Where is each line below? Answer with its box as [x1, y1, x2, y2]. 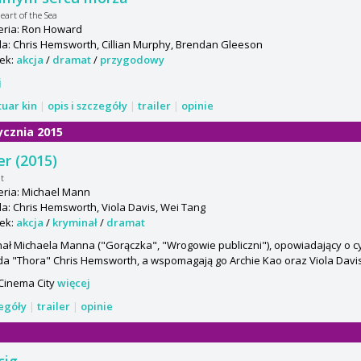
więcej [57, 275, 90, 290]
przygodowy [100, 52, 164, 67]
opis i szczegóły [48, 98, 127, 113]
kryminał [52, 214, 98, 230]
